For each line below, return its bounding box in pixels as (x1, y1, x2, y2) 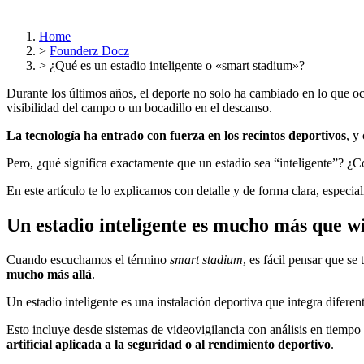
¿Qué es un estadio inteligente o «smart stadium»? (50, 58, 305, 72)
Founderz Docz (50, 43, 129, 58)
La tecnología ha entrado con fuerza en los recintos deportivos (6, 128, 346, 142)
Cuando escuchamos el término (6, 252, 170, 266)
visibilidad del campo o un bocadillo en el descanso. (6, 100, 272, 115)
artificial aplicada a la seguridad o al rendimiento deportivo (6, 336, 331, 351)
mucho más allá (6, 266, 92, 281)
